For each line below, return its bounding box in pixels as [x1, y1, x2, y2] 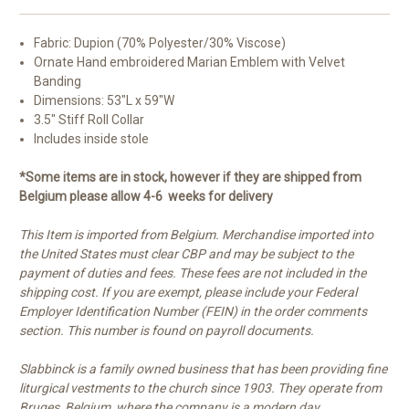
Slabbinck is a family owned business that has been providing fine [19, 362, 387, 377]
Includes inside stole [34, 131, 150, 147]
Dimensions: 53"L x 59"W [34, 93, 175, 109]
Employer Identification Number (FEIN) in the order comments [19, 304, 367, 320]
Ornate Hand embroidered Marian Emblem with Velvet [34, 55, 346, 70]
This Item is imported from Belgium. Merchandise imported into [19, 227, 373, 243]
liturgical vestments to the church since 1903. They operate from [19, 381, 382, 396]
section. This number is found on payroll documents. [19, 323, 314, 339]
